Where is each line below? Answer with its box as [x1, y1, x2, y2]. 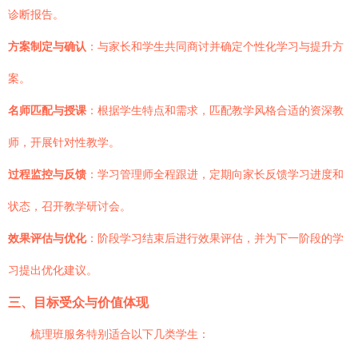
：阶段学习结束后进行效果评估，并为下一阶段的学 [86, 232, 344, 245]
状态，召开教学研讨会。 [8, 200, 131, 213]
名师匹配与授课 [8, 104, 86, 117]
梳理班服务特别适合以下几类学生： [30, 328, 209, 340]
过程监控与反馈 [8, 168, 86, 181]
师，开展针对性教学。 [8, 136, 120, 149]
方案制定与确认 [8, 40, 86, 53]
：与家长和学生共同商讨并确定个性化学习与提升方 [86, 40, 344, 53]
